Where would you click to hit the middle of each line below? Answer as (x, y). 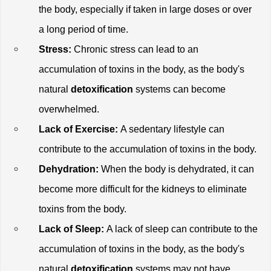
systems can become (180, 89)
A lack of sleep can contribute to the (181, 229)
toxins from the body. (83, 209)
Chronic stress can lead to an (135, 49)
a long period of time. (84, 29)
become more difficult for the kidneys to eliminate (143, 189)
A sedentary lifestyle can (171, 129)
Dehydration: (70, 169)
